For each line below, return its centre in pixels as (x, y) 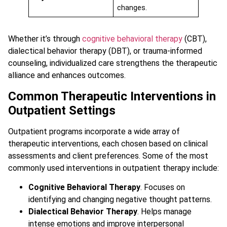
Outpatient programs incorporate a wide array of (94, 131)
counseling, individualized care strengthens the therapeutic (113, 63)
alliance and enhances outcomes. (67, 75)
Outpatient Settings (62, 110)
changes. (132, 8)
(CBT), (195, 39)
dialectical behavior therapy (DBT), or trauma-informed (105, 51)
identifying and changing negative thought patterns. (120, 200)
